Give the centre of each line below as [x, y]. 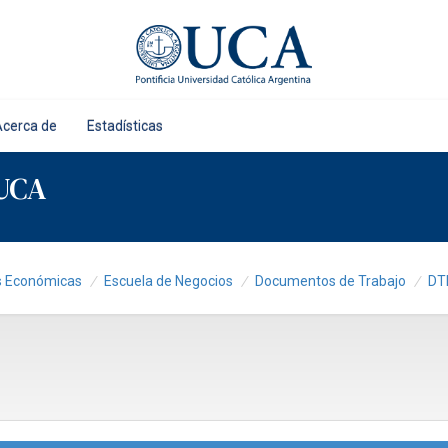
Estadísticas [125, 126]
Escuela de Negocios [168, 280]
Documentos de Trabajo [330, 280]
